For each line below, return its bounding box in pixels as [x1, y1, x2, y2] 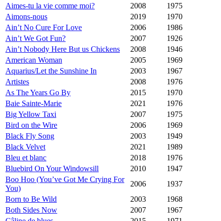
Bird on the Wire [5, 121, 57, 130]
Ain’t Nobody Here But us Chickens [5, 45, 120, 54]
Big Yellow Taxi [5, 110, 56, 119]
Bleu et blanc [5, 153, 46, 162]
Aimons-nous [5, 12, 47, 21]
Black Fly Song [5, 132, 54, 141]
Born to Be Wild [5, 195, 57, 204]
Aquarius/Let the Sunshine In [5, 67, 97, 75]
